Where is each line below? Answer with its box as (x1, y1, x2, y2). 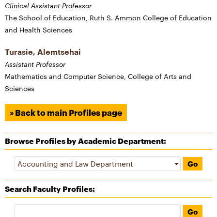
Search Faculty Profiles (5, 184, 93, 194)
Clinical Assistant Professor (5, 1, 92, 10)
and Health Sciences (5, 26, 72, 34)
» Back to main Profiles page (10, 108, 122, 118)
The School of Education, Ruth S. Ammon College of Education (5, 14, 212, 22)
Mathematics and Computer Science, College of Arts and (5, 72, 191, 81)
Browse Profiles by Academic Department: (5, 136, 166, 146)
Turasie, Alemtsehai (5, 47, 81, 57)
